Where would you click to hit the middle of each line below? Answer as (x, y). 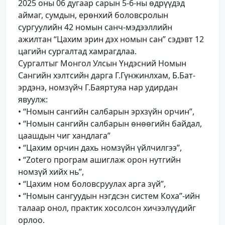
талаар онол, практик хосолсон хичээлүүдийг (107, 208)
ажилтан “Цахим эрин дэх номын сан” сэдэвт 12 (111, 39)
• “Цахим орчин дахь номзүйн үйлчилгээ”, (100, 148)
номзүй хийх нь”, (51, 172)
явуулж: (33, 100)
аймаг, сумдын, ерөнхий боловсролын (93, 15)
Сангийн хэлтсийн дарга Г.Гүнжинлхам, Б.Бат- (107, 76)
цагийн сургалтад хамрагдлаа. (77, 51)
